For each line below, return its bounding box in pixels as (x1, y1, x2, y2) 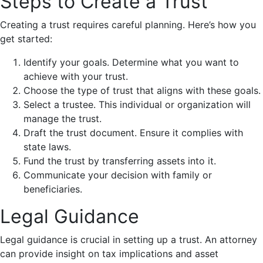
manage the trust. (23, 113, 102, 125)
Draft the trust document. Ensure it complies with (23, 127, 243, 139)
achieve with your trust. (23, 70, 128, 83)
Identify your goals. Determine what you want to (23, 56, 239, 69)
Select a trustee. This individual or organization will (23, 99, 251, 111)
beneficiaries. (23, 183, 82, 195)
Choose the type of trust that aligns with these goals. (23, 85, 261, 97)
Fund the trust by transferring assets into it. (23, 155, 216, 167)
